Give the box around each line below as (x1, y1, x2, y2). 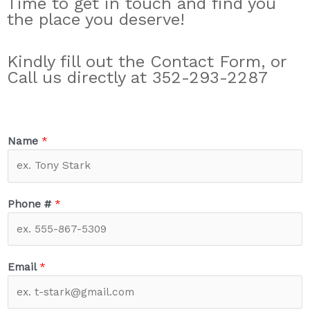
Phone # (8, 197, 55, 210)
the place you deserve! (7, 9, 185, 29)
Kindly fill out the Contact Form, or (7, 52, 286, 72)
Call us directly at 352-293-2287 (7, 68, 268, 88)
